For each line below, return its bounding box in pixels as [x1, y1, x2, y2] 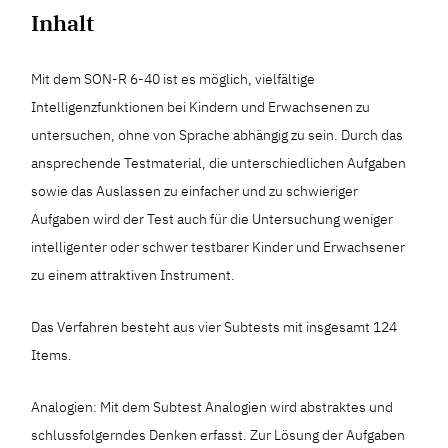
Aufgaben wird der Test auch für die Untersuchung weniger [31, 210, 394, 228]
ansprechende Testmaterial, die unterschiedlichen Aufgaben [31, 154, 407, 172]
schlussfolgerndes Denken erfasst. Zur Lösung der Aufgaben [31, 426, 406, 444]
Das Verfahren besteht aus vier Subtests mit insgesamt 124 [31, 318, 398, 336]
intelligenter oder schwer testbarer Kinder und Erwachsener [31, 238, 406, 256]
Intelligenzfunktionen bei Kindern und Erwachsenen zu [31, 98, 371, 116]
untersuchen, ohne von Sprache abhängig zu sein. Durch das [31, 126, 404, 144]
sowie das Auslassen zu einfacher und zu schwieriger [31, 182, 359, 200]
